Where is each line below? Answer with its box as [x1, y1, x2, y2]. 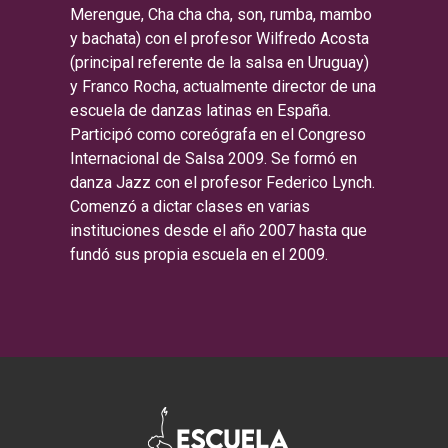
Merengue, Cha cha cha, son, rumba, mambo [70, 4, 372, 24]
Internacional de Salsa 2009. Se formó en [70, 148, 357, 168]
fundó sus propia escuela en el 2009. [70, 244, 328, 264]
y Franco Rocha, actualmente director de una [70, 76, 376, 96]
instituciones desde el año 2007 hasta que [70, 220, 367, 240]
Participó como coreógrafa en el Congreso [70, 124, 366, 144]
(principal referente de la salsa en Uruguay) [70, 52, 369, 72]
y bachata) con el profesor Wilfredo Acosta [70, 28, 369, 48]
